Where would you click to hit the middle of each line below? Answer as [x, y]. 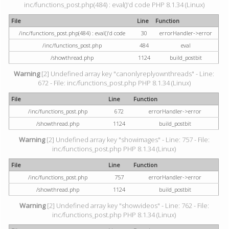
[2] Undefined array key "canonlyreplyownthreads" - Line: [127, 74]
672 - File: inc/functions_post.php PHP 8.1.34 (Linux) [114, 83]
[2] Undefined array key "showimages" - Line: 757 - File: [127, 140]
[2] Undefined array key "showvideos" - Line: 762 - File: [127, 205]
